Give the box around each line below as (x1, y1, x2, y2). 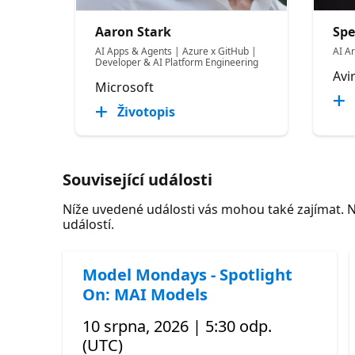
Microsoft (95, 78, 155, 96)
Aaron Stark (95, 22, 172, 40)
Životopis (117, 102, 176, 120)
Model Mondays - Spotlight (82, 263, 293, 285)
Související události (63, 168, 213, 190)
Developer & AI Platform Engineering (95, 55, 259, 69)
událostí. (63, 215, 115, 233)
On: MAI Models (82, 283, 208, 305)
